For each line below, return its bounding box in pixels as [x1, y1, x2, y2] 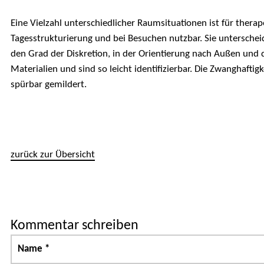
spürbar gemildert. [10, 79, 87, 90]
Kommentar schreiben [10, 218, 138, 233]
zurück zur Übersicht [10, 149, 95, 160]
